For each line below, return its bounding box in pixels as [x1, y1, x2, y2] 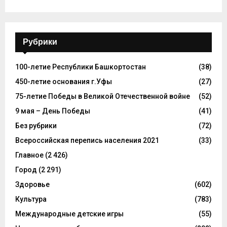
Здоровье [15, 180, 50, 189]
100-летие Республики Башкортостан [15, 63, 146, 71]
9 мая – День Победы [15, 107, 90, 116]
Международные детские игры [15, 210, 124, 218]
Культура [15, 195, 47, 204]
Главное [15, 151, 44, 160]
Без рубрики [15, 122, 57, 130]
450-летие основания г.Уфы [15, 78, 112, 86]
